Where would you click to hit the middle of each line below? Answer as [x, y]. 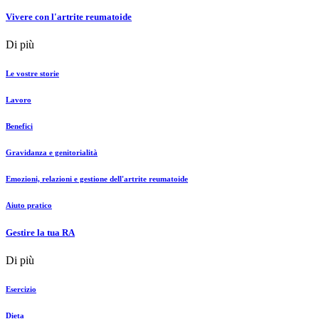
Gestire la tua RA [40, 232]
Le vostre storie [32, 73]
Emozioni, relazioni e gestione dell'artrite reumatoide [97, 178]
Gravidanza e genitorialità [52, 152]
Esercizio [21, 289]
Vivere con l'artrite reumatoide [69, 16]
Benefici [19, 126]
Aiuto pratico [29, 205]
